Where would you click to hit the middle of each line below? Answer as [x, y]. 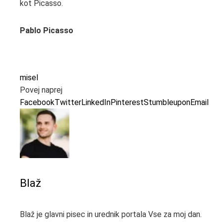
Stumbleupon [167, 102]
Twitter [68, 102]
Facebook [37, 102]
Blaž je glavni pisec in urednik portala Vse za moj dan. [111, 215]
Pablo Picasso [47, 30]
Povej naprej [41, 90]
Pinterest [127, 102]
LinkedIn [96, 102]
